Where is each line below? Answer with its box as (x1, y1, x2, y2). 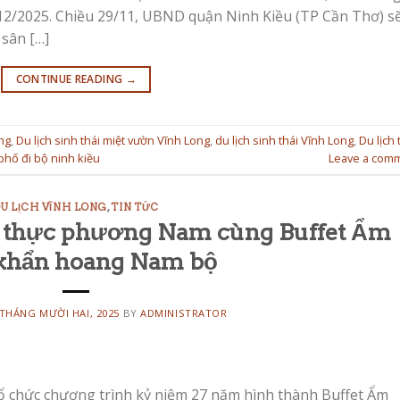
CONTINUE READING (15, 71, 126, 87)
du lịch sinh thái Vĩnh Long (215, 132, 354, 149)
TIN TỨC (111, 200, 160, 213)
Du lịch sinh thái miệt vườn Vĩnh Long (16, 132, 210, 149)
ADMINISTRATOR (140, 306, 228, 321)
